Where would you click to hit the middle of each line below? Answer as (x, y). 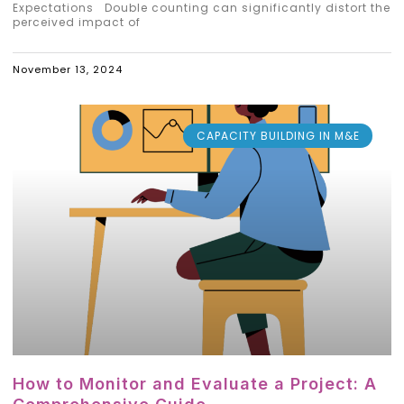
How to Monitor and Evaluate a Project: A (195, 383)
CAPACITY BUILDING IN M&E (278, 135)
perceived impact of (77, 23)
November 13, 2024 (68, 70)
